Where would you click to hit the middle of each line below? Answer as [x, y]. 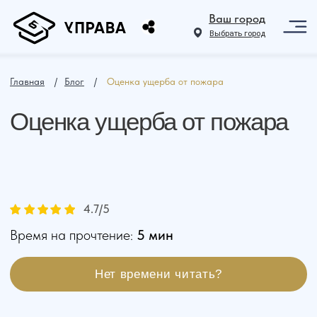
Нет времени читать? [113, 196]
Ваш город [169, 13]
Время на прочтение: [52, 168]
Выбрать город [169, 24]
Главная [19, 58]
